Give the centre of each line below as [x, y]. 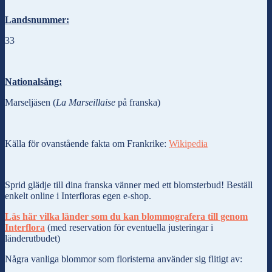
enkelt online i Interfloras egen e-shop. [78, 195]
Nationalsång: [33, 81]
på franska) [138, 102]
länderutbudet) [32, 238]
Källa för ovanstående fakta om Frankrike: [87, 143]
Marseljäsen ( [30, 102]
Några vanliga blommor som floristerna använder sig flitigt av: [124, 259]
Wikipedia [188, 143]
